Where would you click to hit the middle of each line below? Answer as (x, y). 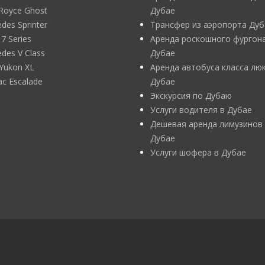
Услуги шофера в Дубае (198, 152)
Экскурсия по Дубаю (191, 96)
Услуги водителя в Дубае (201, 110)
